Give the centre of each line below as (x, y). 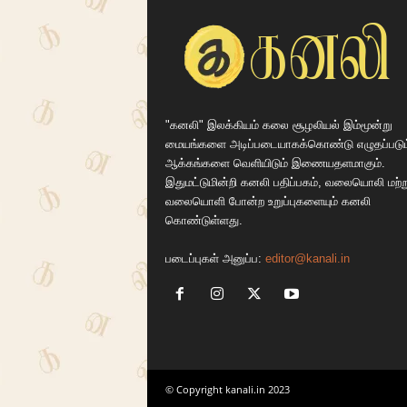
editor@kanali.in (307, 258)
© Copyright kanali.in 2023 (227, 389)
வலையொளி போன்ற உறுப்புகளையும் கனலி (268, 201)
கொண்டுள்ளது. (203, 220)
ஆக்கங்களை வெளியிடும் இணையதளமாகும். (275, 163)
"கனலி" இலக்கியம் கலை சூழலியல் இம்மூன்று (278, 125)
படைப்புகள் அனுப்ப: (215, 258)
